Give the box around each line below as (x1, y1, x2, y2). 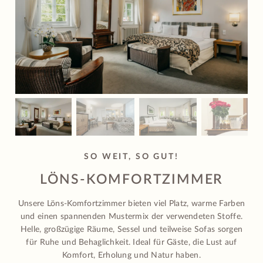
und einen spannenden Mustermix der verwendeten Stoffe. (20, 213, 243, 221)
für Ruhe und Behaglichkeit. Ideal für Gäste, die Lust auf (26, 238, 237, 247)
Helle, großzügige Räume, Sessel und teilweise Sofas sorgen (20, 225, 243, 234)
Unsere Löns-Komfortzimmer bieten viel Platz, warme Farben (18, 200, 245, 208)
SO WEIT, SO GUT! (84, 152, 179, 161)
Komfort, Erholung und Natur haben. (62, 251, 201, 260)
